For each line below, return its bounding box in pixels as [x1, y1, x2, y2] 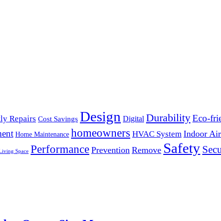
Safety [163, 140, 200, 156]
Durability [146, 111, 190, 124]
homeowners [71, 126, 130, 139]
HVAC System [132, 129, 182, 139]
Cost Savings [38, 114, 78, 123]
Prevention [91, 145, 130, 155]
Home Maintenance [15, 130, 69, 138]
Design [80, 108, 121, 124]
